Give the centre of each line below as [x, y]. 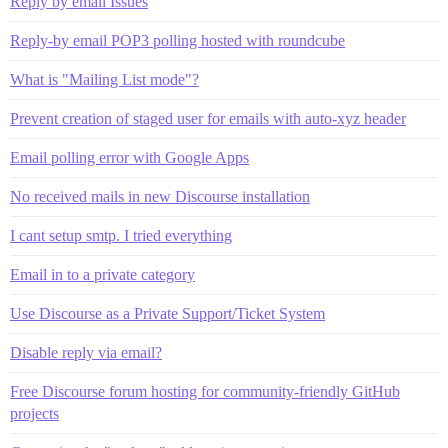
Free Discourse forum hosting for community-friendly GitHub [205, 392]
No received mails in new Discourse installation [160, 197]
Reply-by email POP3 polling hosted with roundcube [177, 41]
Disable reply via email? [86, 353]
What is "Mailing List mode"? [104, 80]
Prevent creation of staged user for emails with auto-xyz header [208, 119]
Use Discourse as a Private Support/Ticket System [167, 314]
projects [34, 414]
